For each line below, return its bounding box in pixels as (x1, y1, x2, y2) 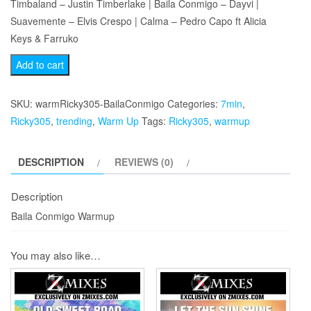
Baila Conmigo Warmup (11, 208, 115, 223)
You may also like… (10, 247, 101, 262)
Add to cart (16, 58, 64, 72)
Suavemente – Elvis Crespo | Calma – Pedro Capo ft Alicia (10, 14, 267, 28)
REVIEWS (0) (115, 155, 174, 169)
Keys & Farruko (10, 31, 78, 45)
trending (56, 114, 92, 128)
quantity (10, 107, 49, 121)
